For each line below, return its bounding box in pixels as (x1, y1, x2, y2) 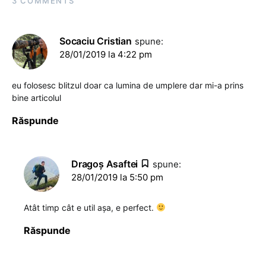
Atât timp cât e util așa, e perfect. (24, 202, 156, 213)
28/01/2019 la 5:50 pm (71, 172, 163, 183)
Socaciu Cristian (59, 35, 132, 47)
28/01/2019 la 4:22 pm (59, 49, 152, 60)
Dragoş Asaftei (71, 158, 138, 170)
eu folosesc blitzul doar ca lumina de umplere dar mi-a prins (12, 80, 243, 90)
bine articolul (12, 93, 61, 103)
